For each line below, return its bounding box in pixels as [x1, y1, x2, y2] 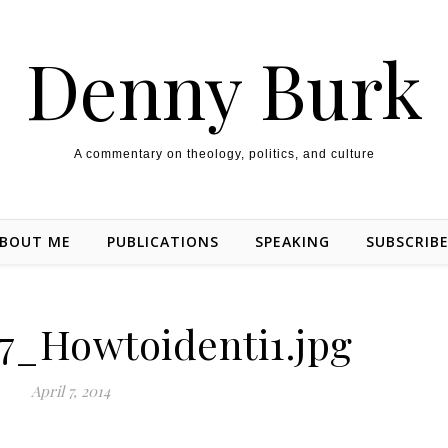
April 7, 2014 [31, 381, 110, 401]
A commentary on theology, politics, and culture [73, 147, 375, 161]
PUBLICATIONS [107, 232, 219, 251]
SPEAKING [255, 232, 330, 251]
